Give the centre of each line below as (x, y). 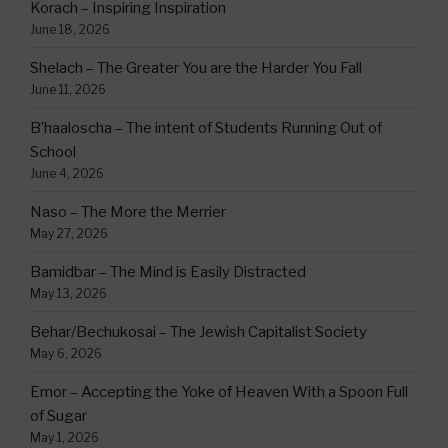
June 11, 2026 (68, 89)
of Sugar (58, 415)
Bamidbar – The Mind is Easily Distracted (168, 271)
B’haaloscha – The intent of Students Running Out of (206, 127)
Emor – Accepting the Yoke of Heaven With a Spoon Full (219, 391)
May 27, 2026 (69, 233)
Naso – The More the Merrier (128, 211)
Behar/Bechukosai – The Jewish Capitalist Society (198, 331)
